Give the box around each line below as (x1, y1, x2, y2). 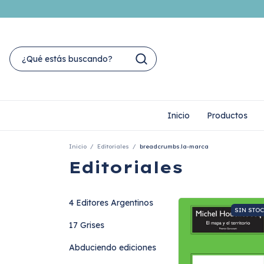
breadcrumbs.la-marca (140, 143, 209, 150)
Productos (206, 110, 247, 121)
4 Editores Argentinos (69, 197, 153, 208)
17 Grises (69, 220, 104, 230)
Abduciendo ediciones (69, 242, 156, 253)
